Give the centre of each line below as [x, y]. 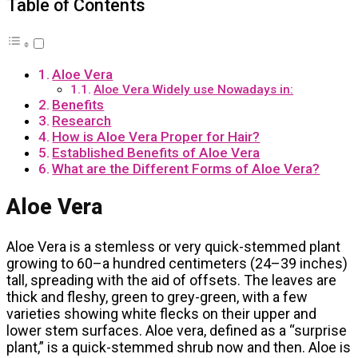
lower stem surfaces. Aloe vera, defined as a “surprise [177, 330]
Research [82, 121]
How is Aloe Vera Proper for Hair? [156, 137]
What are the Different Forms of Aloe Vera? [186, 169]
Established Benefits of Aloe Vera [156, 153]
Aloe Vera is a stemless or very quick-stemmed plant [173, 246]
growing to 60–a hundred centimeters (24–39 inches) [177, 263]
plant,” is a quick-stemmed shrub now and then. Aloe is [179, 347]
